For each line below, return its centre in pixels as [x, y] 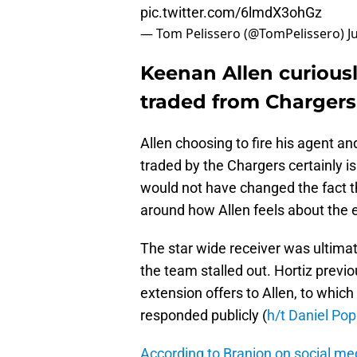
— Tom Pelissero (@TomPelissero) [244, 34]
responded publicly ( [204, 316]
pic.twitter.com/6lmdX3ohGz [231, 13]
